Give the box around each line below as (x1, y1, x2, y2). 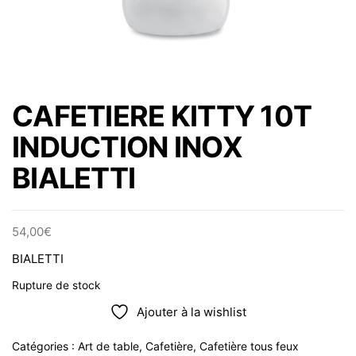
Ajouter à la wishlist (137, 304, 246, 319)
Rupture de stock (12, 279, 101, 292)
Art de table (78, 339, 139, 353)
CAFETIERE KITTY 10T (12, 99, 312, 133)
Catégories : (12, 339, 78, 353)
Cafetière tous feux (199, 339, 299, 353)
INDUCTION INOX (12, 130, 242, 164)
